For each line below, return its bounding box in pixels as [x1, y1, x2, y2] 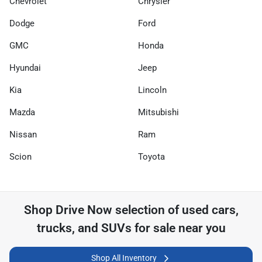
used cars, [181, 203, 239, 217]
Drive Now [55, 203, 112, 217]
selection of [112, 203, 182, 217]
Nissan [9, 129, 37, 140]
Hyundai [9, 63, 41, 73]
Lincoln [138, 85, 167, 95]
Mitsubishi [138, 107, 179, 118]
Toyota [138, 151, 165, 162]
